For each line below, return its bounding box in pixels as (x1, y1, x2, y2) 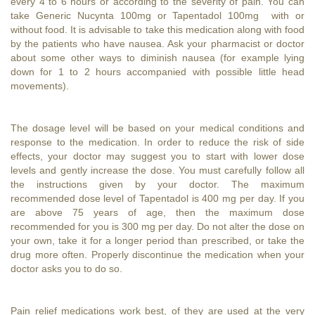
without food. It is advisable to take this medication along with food (11, 23, 304, 35)
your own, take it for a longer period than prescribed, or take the (11, 234, 304, 246)
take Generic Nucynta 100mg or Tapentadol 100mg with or (11, 9, 304, 21)
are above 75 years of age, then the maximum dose (11, 206, 304, 218)
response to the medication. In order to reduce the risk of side (11, 136, 304, 148)
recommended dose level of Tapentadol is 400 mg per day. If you (11, 192, 304, 204)
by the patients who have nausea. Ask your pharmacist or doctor (11, 37, 304, 49)
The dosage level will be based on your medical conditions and (11, 122, 304, 134)
